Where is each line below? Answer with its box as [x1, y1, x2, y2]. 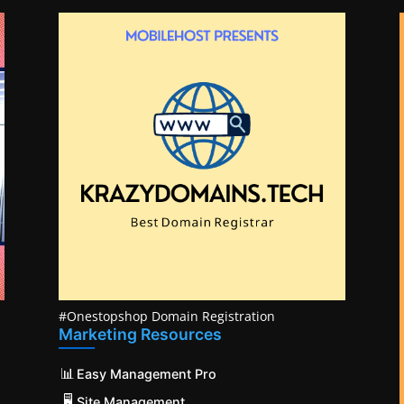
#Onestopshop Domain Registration [58, 307, 275, 325]
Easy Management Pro [76, 365, 216, 381]
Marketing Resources [58, 324, 222, 344]
